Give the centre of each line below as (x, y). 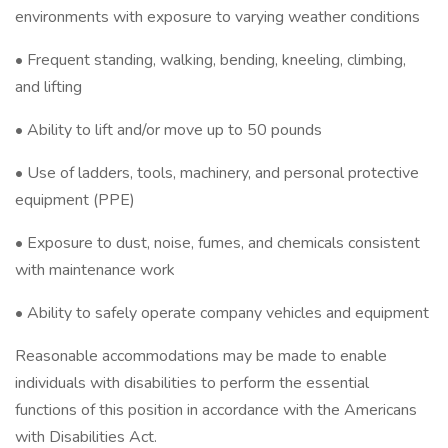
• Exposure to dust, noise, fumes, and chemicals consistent (217, 243)
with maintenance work (95, 270)
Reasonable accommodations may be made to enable (201, 356)
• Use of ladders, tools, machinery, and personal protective (217, 173)
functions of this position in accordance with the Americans (216, 410)
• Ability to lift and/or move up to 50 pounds (168, 130)
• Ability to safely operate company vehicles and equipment (222, 313)
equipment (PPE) (75, 200)
